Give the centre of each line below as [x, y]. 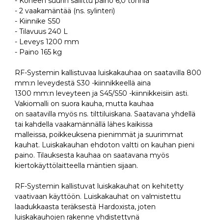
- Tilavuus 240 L [41, 32]
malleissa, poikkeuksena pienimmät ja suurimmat [99, 135]
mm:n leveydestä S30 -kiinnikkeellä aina [83, 83]
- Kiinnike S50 [38, 21]
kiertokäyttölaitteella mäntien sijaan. [76, 166]
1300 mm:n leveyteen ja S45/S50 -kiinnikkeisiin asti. [102, 94]
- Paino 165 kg [38, 52]
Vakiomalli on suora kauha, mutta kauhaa [84, 104]
